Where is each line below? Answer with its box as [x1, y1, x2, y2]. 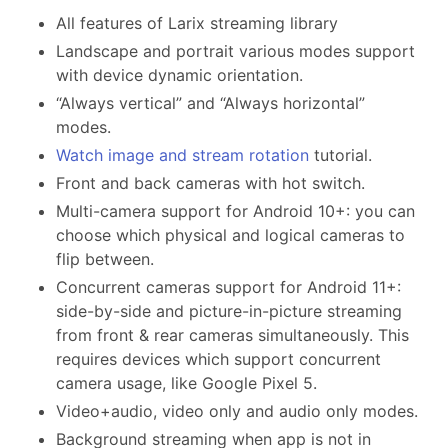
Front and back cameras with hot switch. [56, 172, 365, 193]
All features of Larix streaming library [56, 12, 338, 33]
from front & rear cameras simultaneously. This [56, 324, 409, 345]
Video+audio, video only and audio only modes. [56, 400, 418, 421]
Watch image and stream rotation [56, 144, 309, 165]
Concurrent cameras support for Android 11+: [56, 276, 401, 297]
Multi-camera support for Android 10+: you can [56, 200, 415, 221]
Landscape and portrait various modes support [56, 40, 415, 61]
